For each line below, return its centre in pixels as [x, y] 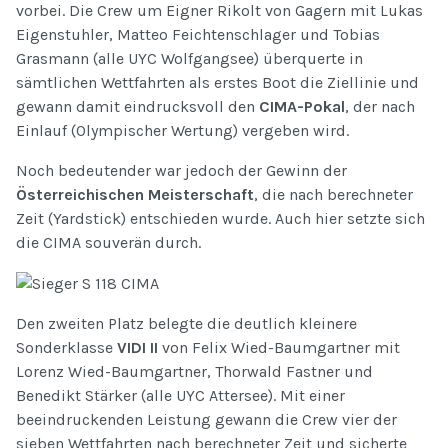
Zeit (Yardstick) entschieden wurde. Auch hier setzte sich [220, 218]
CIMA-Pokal [302, 106]
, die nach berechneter [333, 194]
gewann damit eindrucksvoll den [137, 106]
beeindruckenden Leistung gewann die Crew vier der [206, 419]
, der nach [380, 106]
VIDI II [137, 347]
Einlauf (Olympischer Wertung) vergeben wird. [182, 130]
